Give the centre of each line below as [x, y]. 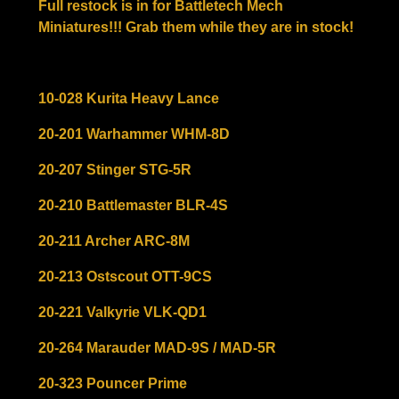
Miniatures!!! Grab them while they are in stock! [196, 28]
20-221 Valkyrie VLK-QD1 [122, 313]
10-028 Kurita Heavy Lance [129, 99]
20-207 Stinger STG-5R [115, 170]
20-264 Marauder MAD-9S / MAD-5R [157, 348]
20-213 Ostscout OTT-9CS [125, 277]
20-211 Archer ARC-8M [114, 241]
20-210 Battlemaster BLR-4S [133, 206]
